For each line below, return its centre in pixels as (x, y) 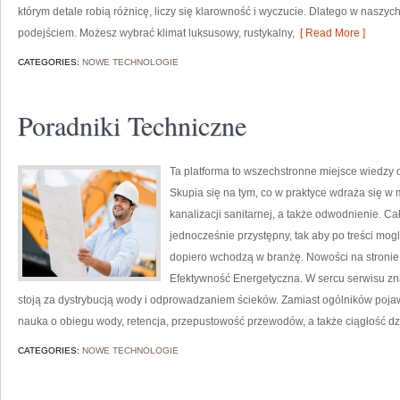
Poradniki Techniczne (132, 125)
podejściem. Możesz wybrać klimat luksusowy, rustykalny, (156, 33)
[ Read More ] (330, 33)
